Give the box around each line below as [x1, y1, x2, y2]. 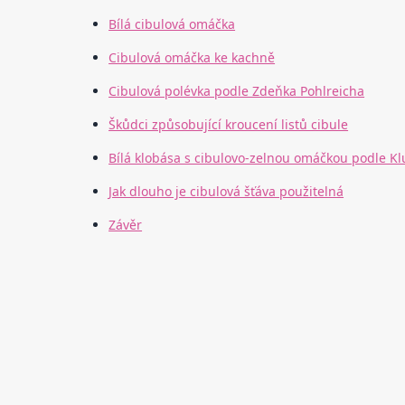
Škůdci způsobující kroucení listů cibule [108, 116, 349, 134]
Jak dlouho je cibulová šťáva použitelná [108, 183, 344, 201]
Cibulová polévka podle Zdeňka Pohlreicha [108, 82, 365, 100]
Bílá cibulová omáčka [108, 15, 236, 33]
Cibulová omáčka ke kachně [108, 49, 276, 67]
